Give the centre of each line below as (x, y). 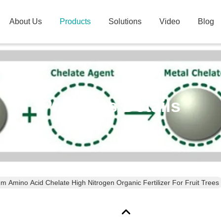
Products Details (110, 106)
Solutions (125, 21)
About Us (26, 21)
